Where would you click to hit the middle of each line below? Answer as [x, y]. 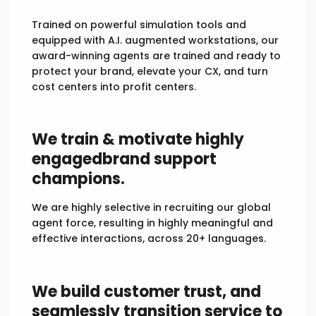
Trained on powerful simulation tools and [139, 25]
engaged [67, 159]
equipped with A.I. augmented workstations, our [155, 41]
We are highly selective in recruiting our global [151, 208]
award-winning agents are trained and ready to [156, 56]
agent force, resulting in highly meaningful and [152, 223]
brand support [159, 159]
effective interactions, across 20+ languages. [149, 239]
